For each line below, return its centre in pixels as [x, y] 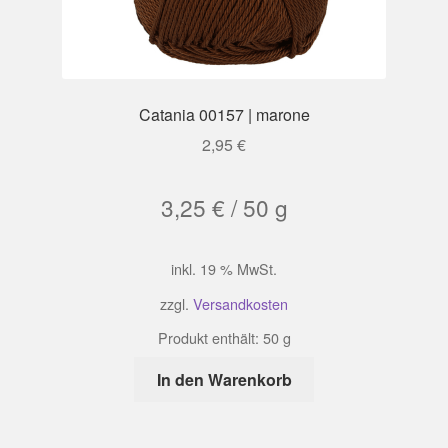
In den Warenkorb [224, 379]
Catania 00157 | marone [224, 114]
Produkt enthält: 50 [220, 337]
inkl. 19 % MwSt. [224, 269]
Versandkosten [240, 303]
